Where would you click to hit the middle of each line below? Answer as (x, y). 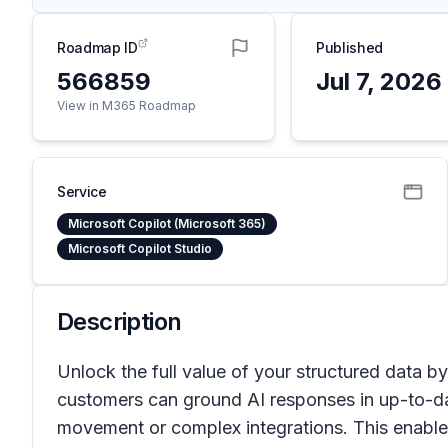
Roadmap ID (97, 47)
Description (119, 321)
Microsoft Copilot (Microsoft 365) (167, 223)
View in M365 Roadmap (126, 105)
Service (82, 191)
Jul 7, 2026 (379, 81)
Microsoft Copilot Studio (140, 248)
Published (350, 47)
